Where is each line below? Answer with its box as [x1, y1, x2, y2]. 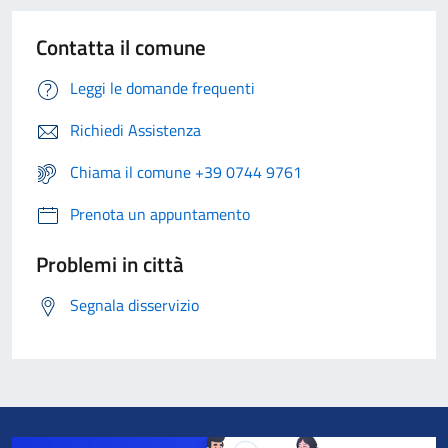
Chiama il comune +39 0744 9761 [70, 160, 302, 185]
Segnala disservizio [70, 293, 199, 318]
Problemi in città [36, 248, 184, 281]
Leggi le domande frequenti [70, 76, 255, 101]
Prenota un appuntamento [70, 202, 250, 227]
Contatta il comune [36, 31, 206, 64]
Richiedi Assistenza [70, 118, 201, 143]
